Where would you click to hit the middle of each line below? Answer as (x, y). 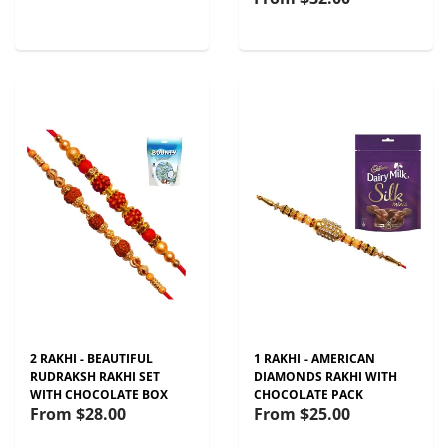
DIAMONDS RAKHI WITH (325, 376)
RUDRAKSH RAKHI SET (95, 376)
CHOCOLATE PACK (308, 394)
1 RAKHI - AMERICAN (314, 358)
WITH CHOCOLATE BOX (99, 394)
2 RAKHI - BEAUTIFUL (91, 358)
